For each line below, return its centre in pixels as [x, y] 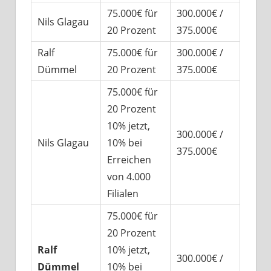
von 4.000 [129, 177]
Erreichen [129, 160]
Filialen [122, 194]
